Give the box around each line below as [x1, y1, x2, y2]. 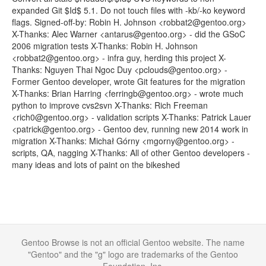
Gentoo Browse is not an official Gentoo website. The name [21, 236, 245, 248]
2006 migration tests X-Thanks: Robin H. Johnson [12, 40, 198, 52]
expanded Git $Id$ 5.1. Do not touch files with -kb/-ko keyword [12, 4, 245, 16]
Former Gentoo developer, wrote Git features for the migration [12, 75, 245, 87]
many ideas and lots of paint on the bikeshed [12, 159, 180, 170]
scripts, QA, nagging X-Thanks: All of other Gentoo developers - [12, 147, 250, 159]
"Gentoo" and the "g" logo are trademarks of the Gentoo [28, 248, 238, 260]
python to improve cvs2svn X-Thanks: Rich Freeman [12, 99, 208, 111]
